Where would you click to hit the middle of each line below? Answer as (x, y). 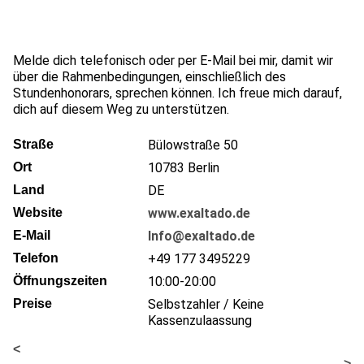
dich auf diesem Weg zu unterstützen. (121, 109)
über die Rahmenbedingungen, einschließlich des (149, 76)
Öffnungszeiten (60, 280)
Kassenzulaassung (200, 320)
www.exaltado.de (199, 213)
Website (38, 212)
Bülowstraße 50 (193, 145)
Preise (32, 303)
